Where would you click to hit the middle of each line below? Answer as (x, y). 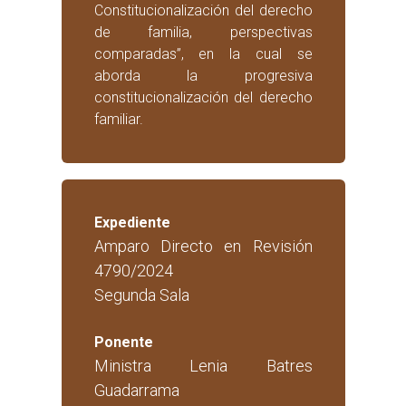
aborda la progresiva (203, 76)
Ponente (123, 343)
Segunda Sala (141, 295)
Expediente (132, 223)
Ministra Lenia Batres (203, 366)
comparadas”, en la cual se (203, 54)
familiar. (118, 120)
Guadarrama (136, 391)
